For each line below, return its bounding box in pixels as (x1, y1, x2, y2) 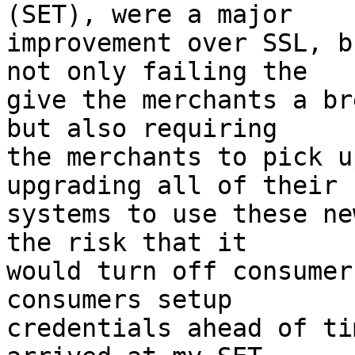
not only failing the (6, 57, 307, 86)
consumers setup (6, 285, 232, 315)
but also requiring (6, 114, 277, 143)
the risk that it (6, 228, 247, 258)
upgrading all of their (6, 171, 338, 200)
